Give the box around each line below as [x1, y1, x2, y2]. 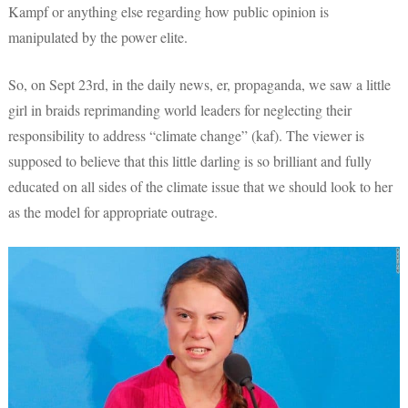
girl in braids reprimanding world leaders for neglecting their [8, 100, 352, 119]
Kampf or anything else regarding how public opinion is [8, 2, 329, 21]
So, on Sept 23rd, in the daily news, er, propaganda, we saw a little [8, 75, 391, 94]
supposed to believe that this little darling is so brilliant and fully [8, 151, 372, 170]
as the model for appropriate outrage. [8, 202, 218, 221]
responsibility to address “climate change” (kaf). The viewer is [8, 126, 364, 145]
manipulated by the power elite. [8, 27, 188, 46]
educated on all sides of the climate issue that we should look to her [8, 177, 393, 196]
